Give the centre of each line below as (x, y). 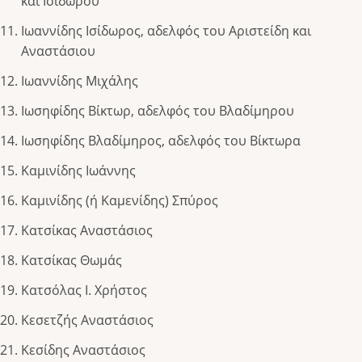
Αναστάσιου (58, 51)
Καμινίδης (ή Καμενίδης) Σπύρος (120, 201)
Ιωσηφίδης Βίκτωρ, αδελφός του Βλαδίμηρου (158, 111)
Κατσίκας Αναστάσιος (87, 231)
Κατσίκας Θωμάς (72, 261)
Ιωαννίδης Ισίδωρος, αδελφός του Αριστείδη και (166, 31)
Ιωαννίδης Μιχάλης (80, 81)
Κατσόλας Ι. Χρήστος (84, 290)
